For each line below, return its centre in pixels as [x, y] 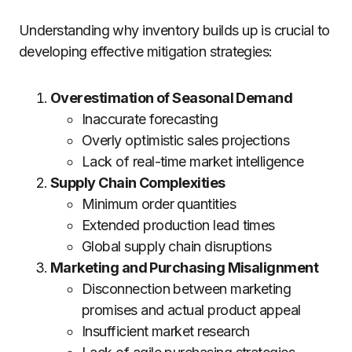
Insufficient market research [166, 331]
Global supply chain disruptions [177, 246]
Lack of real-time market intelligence [193, 161]
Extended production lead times [178, 225]
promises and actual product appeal [191, 310]
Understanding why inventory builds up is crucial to [174, 30]
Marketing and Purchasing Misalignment [185, 268]
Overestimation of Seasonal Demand [172, 98]
